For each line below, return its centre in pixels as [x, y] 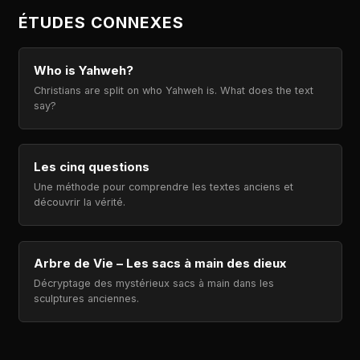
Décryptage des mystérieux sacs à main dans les [154, 284]
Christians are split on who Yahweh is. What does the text [174, 90]
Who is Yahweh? [84, 70]
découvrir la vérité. [80, 202]
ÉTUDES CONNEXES [101, 23]
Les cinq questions [92, 167]
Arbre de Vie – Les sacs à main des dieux [160, 264]
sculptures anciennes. [87, 299]
